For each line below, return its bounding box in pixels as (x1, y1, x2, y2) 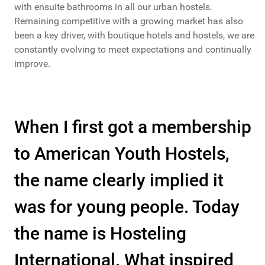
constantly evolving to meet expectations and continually (14, 44, 251, 56)
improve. (14, 58, 50, 70)
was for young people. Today (14, 196, 240, 218)
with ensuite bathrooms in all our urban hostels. (14, 1, 215, 13)
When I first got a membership (14, 117, 251, 138)
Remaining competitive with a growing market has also (14, 15, 243, 27)
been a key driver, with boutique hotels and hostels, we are (14, 30, 254, 41)
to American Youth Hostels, (14, 143, 230, 164)
